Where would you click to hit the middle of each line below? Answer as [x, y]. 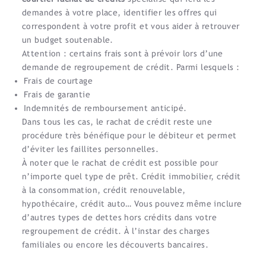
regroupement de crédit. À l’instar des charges [116, 231]
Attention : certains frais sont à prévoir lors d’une [123, 53]
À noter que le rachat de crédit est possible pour [120, 163]
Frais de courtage [58, 81]
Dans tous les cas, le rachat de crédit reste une [117, 122]
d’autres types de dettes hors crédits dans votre [120, 217]
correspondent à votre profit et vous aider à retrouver [131, 26]
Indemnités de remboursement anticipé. [105, 108]
